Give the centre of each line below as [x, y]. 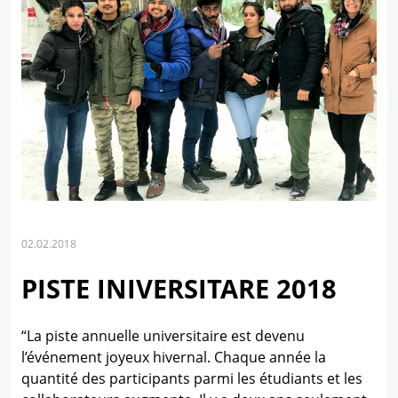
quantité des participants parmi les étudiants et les [192, 378]
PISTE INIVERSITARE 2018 [179, 288]
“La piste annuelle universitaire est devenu [163, 335]
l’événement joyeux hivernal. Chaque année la [174, 357]
